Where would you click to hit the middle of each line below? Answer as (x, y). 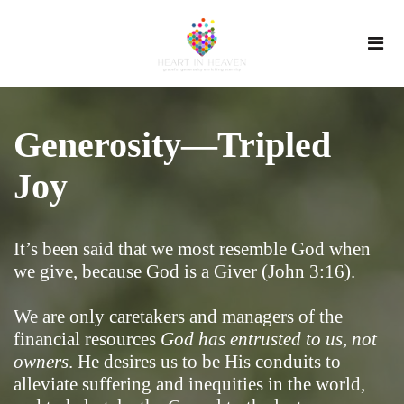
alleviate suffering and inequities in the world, (189, 385)
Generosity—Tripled (172, 146)
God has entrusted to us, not (269, 340)
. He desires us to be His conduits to (205, 362)
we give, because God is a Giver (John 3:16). (184, 272)
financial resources (87, 340)
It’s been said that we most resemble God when (192, 249)
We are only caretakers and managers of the (178, 317)
